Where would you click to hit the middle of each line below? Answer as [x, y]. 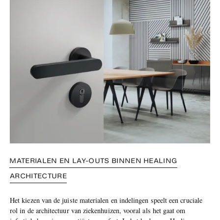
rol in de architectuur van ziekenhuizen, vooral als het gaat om [98, 210]
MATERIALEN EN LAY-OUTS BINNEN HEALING [94, 161]
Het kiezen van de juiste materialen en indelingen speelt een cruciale [106, 200]
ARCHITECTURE [38, 176]
